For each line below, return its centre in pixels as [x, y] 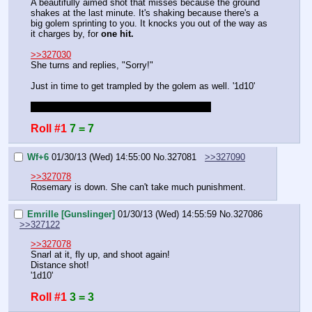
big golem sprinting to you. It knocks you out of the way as [149, 24]
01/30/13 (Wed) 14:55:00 [101, 157]
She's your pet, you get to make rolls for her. [121, 107]
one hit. [117, 34]
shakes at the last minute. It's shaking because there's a [145, 13]
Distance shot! [60, 265]
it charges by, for [66, 34]
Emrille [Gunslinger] [71, 214]
